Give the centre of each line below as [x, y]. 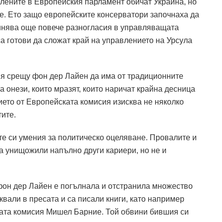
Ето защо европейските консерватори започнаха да [104, 14]
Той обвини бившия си [147, 212]
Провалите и [173, 137]
